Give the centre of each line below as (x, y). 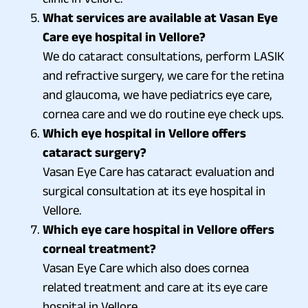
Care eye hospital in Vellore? (124, 36)
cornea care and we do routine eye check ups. (163, 113)
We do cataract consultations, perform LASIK (164, 56)
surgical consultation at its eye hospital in (154, 190)
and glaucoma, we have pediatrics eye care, (157, 94)
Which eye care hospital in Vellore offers (158, 229)
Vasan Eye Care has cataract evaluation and (158, 171)
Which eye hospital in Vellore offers (144, 133)
